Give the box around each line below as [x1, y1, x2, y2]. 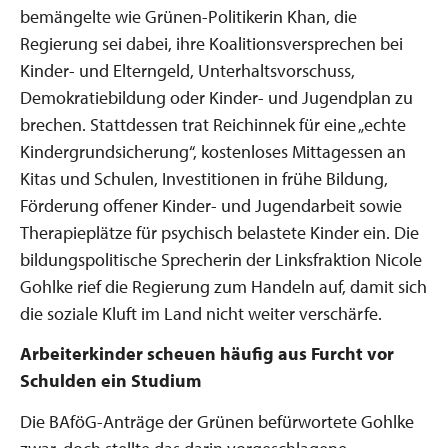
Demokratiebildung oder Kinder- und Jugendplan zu [20, 85, 413, 109]
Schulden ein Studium [20, 369, 201, 392]
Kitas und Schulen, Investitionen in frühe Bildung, [20, 166, 388, 190]
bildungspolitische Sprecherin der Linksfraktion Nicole [20, 247, 422, 271]
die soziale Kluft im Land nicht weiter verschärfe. [20, 301, 382, 325]
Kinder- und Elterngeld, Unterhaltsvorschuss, [20, 58, 355, 82]
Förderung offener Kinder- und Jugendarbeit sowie [20, 193, 402, 217]
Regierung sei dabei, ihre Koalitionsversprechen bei [20, 31, 403, 55]
